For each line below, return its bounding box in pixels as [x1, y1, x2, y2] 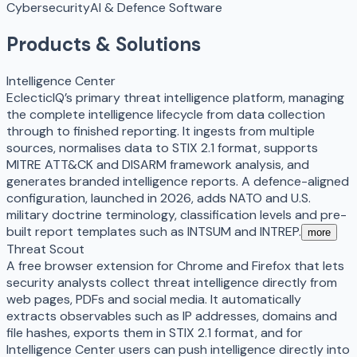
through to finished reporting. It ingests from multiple [6, 122, 315, 139]
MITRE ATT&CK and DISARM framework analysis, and [6, 155, 309, 173]
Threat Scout [6, 240, 84, 257]
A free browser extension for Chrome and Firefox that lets [6, 257, 344, 274]
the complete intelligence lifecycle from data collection [6, 105, 325, 123]
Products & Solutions [6, 31, 201, 57]
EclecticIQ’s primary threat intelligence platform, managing [6, 88, 344, 106]
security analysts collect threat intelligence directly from [6, 273, 337, 291]
